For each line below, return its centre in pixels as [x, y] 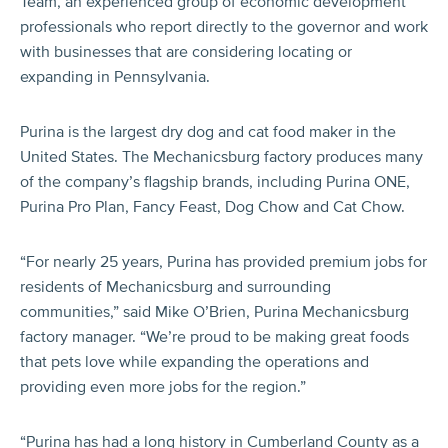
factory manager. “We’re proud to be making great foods [214, 336]
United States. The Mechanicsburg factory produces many [221, 156]
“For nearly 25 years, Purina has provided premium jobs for [223, 261]
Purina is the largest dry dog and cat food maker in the [208, 131]
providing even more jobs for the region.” [163, 386]
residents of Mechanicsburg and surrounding [175, 286]
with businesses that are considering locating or [186, 51]
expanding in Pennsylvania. [115, 76]
